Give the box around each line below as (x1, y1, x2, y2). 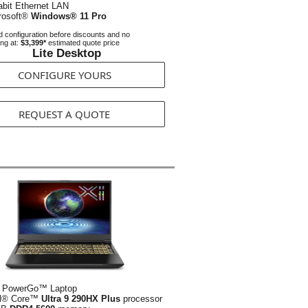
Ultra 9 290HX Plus (41, 294, 120, 304)
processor (120, 294, 162, 304)
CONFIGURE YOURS (17, 68, 111, 82)
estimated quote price (46, 38, 120, 47)
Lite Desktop (32, 47, 101, 60)
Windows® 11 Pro (31, 11, 107, 21)
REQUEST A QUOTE (19, 107, 110, 121)
